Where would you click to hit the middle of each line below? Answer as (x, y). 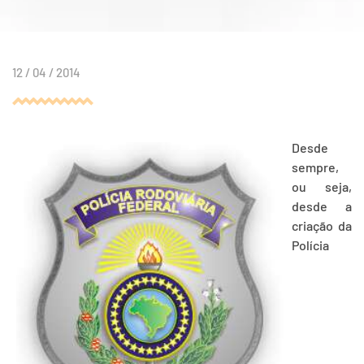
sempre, (315, 167)
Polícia (310, 245)
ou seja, (322, 187)
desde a (322, 206)
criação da (322, 226)
